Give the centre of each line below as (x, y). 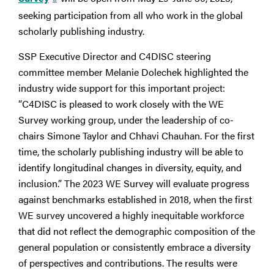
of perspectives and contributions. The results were (128, 262)
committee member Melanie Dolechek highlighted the (133, 72)
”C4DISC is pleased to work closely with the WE (121, 103)
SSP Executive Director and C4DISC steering (115, 56)
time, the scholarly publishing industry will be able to (131, 151)
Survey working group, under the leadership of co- (126, 119)
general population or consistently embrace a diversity (135, 246)
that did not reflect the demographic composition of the (137, 231)
